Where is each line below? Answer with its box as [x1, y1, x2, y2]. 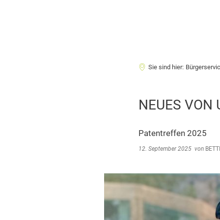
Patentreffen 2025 [138, 128, 207, 138]
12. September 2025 [138, 145, 194, 152]
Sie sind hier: [148, 63, 184, 71]
